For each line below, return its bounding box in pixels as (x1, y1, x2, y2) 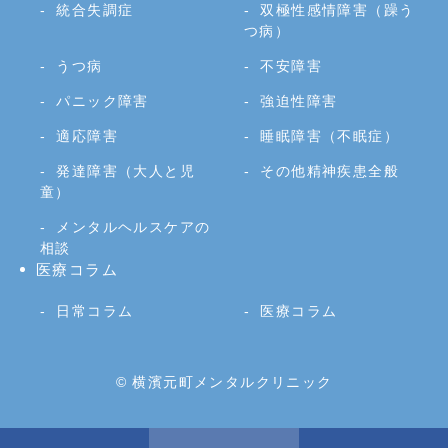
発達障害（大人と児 (56, 162, 196, 179)
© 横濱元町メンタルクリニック (115, 373, 333, 390)
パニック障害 (56, 92, 149, 109)
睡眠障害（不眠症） (260, 127, 400, 144)
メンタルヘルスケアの (56, 218, 211, 235)
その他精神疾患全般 (260, 162, 400, 179)
